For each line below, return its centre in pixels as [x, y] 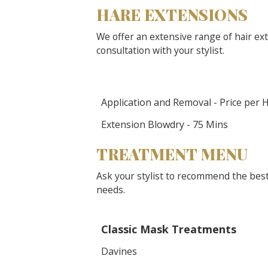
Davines [119, 251]
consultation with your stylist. [160, 50]
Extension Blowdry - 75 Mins [165, 124]
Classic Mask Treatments [169, 229]
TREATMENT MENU [172, 154]
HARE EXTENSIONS [172, 15]
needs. [111, 190]
